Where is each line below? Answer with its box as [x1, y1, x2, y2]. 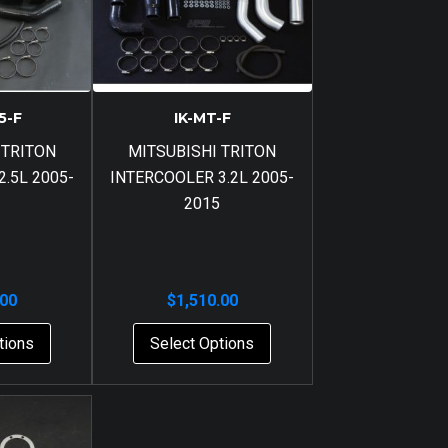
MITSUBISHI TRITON [128, 141, 277, 161]
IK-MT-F [173, 108, 231, 127]
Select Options [150, 333, 255, 353]
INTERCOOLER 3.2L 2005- [110, 167, 295, 187]
